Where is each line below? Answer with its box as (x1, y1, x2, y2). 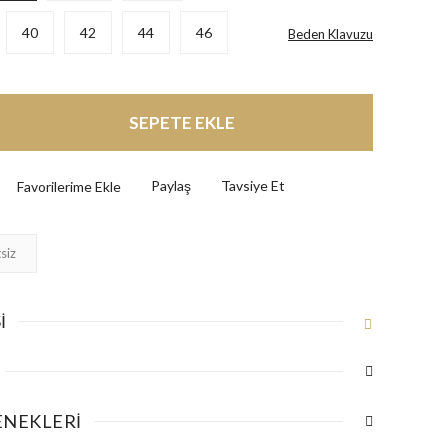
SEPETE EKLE (129, 111, 236, 133)
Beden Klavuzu (288, 25, 373, 42)
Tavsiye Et (220, 176, 285, 194)
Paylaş (150, 176, 191, 194)
